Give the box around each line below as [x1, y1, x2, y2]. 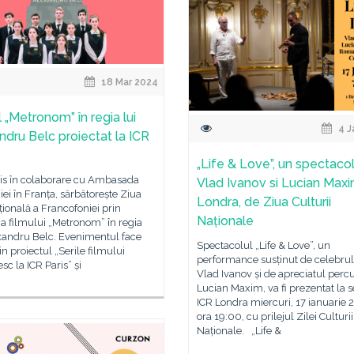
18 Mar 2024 [99, 76, 159, 88]
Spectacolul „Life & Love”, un [197, 239, 330, 251]
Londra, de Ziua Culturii [197, 194, 331, 209]
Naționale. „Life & [197, 324, 281, 337]
